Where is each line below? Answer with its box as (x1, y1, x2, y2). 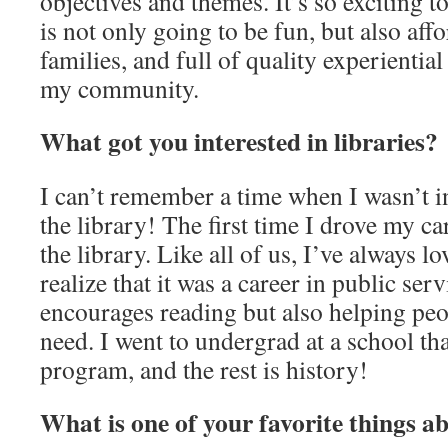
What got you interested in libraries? (40, 122, 438, 160)
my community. (40, 71, 199, 105)
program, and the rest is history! (40, 352, 368, 386)
